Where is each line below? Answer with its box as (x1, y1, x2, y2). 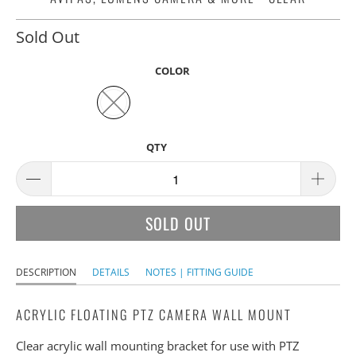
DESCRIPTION (16, 265, 76, 280)
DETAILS (92, 265, 130, 280)
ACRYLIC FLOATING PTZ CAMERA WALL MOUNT (16, 304, 292, 325)
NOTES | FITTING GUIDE (145, 265, 253, 280)
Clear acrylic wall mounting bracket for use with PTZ (16, 338, 300, 354)
